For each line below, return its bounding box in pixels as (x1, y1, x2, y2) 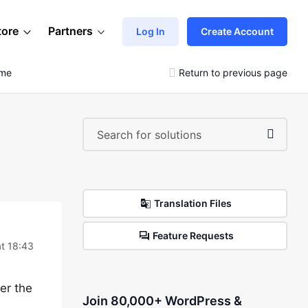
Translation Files (154, 197, 232, 209)
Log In (136, 25, 165, 37)
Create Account (201, 25, 274, 37)
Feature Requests (152, 230, 234, 241)
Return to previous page (179, 66, 287, 78)
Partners (48, 24, 93, 38)
